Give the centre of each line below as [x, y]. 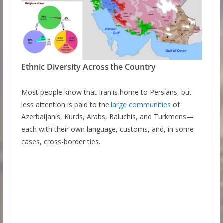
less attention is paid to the [66, 105]
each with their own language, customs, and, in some [107, 129]
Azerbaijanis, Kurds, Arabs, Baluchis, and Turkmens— [107, 117]
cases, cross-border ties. [60, 142]
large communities [141, 105]
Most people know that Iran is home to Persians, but [106, 92]
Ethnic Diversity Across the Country [88, 67]
